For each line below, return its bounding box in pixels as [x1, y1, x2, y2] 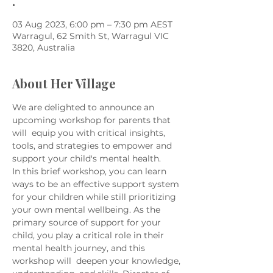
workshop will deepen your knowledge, [12, 255, 183, 266]
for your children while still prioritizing [12, 191, 179, 202]
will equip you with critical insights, [12, 127, 168, 138]
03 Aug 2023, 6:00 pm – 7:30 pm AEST [12, 19, 172, 30]
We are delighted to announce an [12, 102, 157, 113]
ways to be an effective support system [12, 179, 182, 190]
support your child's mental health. [12, 153, 161, 164]
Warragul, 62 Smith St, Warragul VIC [12, 30, 169, 41]
